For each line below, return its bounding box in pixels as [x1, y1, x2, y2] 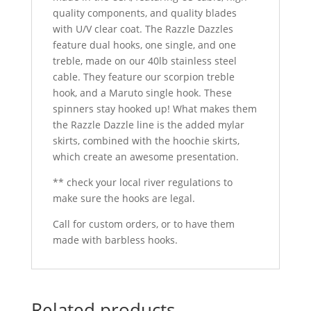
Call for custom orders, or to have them [52, 217, 235, 230]
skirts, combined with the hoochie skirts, [52, 133, 239, 147]
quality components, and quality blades [52, 6, 237, 19]
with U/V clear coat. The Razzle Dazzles [52, 22, 233, 35]
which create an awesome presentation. [52, 149, 239, 163]
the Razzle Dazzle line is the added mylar [52, 117, 244, 131]
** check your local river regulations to [52, 175, 233, 189]
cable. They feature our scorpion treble [52, 69, 235, 83]
